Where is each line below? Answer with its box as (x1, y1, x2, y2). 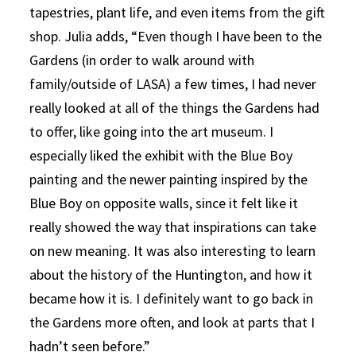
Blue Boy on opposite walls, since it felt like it (29, 193, 299, 212)
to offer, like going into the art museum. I (29, 122, 274, 141)
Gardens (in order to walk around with (29, 50, 255, 69)
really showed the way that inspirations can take (29, 217, 317, 236)
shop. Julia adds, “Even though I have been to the (29, 26, 323, 45)
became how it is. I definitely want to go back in (29, 288, 314, 308)
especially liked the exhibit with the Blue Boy (29, 145, 293, 164)
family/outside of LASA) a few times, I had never (29, 74, 317, 93)
